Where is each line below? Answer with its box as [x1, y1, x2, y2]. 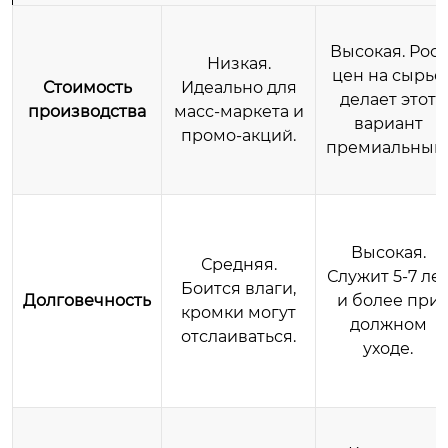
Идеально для [180, 77, 297, 97]
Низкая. [206, 53, 271, 73]
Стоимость [42, 77, 132, 97]
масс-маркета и [173, 101, 304, 121]
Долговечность [23, 290, 151, 310]
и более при [336, 290, 440, 310]
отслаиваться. [181, 326, 296, 346]
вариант [353, 113, 423, 133]
